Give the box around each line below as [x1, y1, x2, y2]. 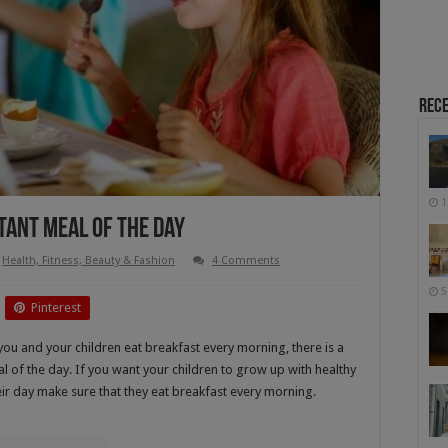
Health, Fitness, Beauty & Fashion [2, 253, 175, 267]
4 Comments [212, 253, 280, 267]
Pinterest [31, 299, 81, 315]
